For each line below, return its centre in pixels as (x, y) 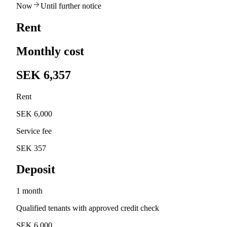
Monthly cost (50, 51)
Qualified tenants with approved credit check (88, 208)
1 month (29, 191)
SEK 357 (31, 148)
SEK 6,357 (44, 75)
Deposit (36, 169)
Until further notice (71, 6)
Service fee (34, 131)
